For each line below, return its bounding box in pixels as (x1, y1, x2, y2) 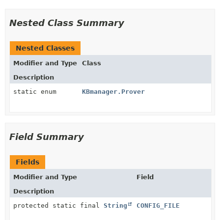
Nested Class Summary (9, 17, 124, 28)
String (104, 201, 127, 209)
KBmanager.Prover (82, 87, 145, 95)
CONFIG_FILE (137, 201, 180, 209)
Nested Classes (16, 44, 75, 52)
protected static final (13, 201, 104, 209)
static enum (13, 87, 60, 95)
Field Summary (9, 131, 84, 142)
